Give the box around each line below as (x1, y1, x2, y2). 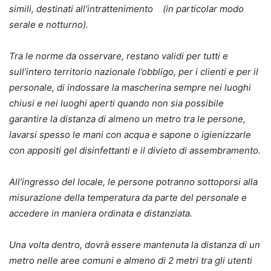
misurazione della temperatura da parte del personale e (9, 191, 247, 203)
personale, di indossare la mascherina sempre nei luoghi (9, 81, 251, 93)
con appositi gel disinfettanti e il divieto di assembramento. (9, 144, 261, 156)
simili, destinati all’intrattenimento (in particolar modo (9, 2, 244, 15)
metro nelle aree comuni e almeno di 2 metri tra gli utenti (9, 254, 252, 266)
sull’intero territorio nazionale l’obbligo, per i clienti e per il (9, 65, 258, 77)
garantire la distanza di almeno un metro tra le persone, (9, 113, 246, 125)
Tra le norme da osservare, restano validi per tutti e (9, 50, 228, 62)
